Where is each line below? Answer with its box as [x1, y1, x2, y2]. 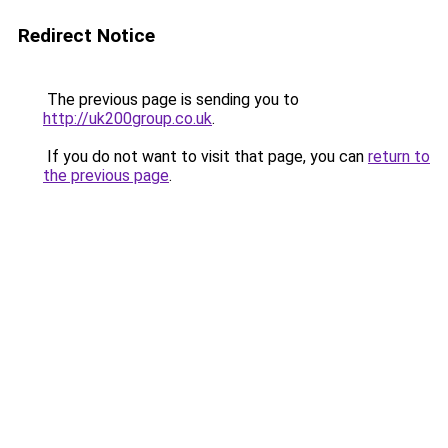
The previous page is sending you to [43, 90, 299, 109]
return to [368, 147, 430, 166]
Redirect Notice [18, 24, 155, 47]
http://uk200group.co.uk [43, 109, 212, 128]
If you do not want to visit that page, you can [43, 147, 368, 166]
